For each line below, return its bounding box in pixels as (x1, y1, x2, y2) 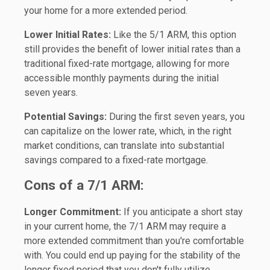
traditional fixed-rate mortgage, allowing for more (24, 58, 230, 70)
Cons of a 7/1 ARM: (24, 177, 144, 194)
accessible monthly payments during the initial (24, 72, 219, 84)
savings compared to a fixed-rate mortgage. (24, 154, 208, 166)
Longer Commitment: (24, 206, 121, 218)
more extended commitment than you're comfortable (24, 235, 244, 247)
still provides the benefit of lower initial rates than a (24, 43, 240, 55)
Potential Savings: (24, 111, 107, 123)
